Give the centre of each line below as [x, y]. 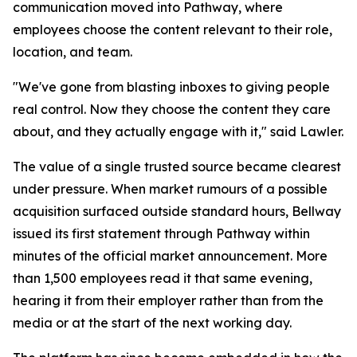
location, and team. [73, 52]
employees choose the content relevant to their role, [173, 29]
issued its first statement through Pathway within [161, 233]
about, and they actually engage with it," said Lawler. [178, 131]
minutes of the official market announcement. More [170, 256]
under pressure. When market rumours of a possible [170, 189]
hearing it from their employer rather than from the [168, 300]
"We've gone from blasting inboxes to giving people [171, 87]
